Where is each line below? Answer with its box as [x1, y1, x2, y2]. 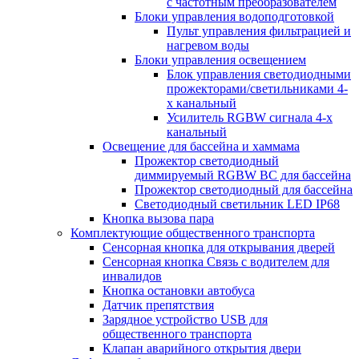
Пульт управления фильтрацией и [167, 24, 351, 38]
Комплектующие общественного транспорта [71, 226, 315, 240]
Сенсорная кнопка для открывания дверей [103, 240, 335, 255]
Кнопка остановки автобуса [103, 284, 255, 298]
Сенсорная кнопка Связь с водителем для [103, 255, 329, 269]
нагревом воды [167, 38, 249, 53]
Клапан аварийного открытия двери [103, 341, 301, 356]
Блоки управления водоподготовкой [135, 10, 334, 24]
